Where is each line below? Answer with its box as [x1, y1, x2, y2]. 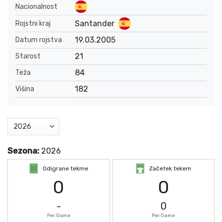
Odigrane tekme [43, 165, 89, 172]
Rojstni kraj [15, 19, 51, 28]
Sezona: [7, 146, 41, 156]
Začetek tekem [149, 165, 192, 172]
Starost [15, 52, 41, 61]
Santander [75, 18, 114, 28]
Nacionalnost [15, 2, 57, 11]
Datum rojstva [15, 36, 62, 45]
